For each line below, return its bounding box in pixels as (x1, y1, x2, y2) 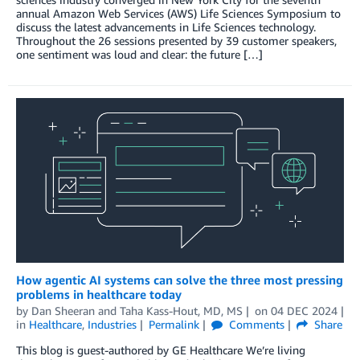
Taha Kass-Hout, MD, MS (120, 304, 243, 318)
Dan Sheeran (31, 304, 95, 318)
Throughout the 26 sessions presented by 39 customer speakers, (16, 34, 337, 48)
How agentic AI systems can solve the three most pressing (16, 272, 343, 288)
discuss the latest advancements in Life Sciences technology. (16, 20, 316, 35)
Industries (88, 317, 137, 332)
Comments (225, 317, 284, 332)
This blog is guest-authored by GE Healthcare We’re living (16, 343, 305, 358)
